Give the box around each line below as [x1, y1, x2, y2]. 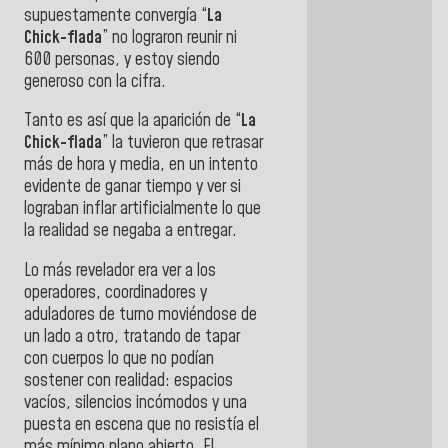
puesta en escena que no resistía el [24, 413, 259, 438]
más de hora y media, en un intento [24, 153, 258, 178]
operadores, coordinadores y [24, 281, 207, 306]
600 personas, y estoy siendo [24, 47, 220, 72]
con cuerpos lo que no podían [24, 347, 214, 372]
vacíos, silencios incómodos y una [24, 391, 247, 416]
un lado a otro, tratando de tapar [24, 325, 240, 350]
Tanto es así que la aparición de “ [24, 109, 241, 134]
